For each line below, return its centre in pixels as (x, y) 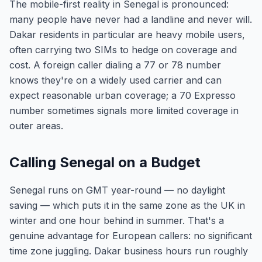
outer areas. (36, 126)
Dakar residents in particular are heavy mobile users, (127, 35)
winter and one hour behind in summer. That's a (117, 220)
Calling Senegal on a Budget (105, 162)
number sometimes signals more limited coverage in (124, 111)
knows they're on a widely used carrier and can (116, 80)
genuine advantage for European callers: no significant (131, 236)
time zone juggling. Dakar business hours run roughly (129, 251)
